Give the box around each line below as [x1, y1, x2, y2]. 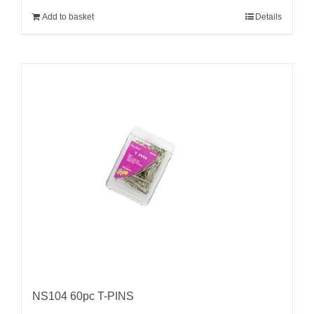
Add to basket [42, 11, 94, 22]
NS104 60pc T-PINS [32, 289, 134, 302]
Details [255, 11, 282, 22]
